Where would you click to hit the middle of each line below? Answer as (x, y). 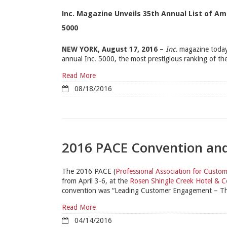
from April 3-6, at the (96, 181)
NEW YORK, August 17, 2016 (110, 49)
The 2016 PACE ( (89, 172)
